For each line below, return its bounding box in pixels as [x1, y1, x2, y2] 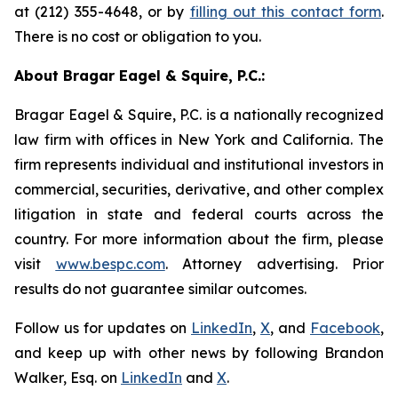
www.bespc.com [55, 255, 165, 273]
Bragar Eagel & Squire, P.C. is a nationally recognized [14, 106, 384, 123]
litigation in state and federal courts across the [14, 205, 384, 223]
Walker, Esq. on [14, 369, 121, 386]
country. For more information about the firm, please [14, 230, 384, 248]
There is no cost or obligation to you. [14, 28, 261, 45]
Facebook [310, 319, 380, 337]
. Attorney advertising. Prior [164, 255, 384, 273]
